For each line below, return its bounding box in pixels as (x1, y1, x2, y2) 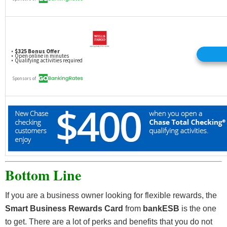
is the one (181, 204, 216, 213)
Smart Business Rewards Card (5, 204, 125, 213)
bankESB (143, 204, 181, 213)
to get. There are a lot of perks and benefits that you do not (5, 217, 212, 226)
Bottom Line (5, 164, 81, 185)
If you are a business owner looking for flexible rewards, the (5, 191, 217, 200)
